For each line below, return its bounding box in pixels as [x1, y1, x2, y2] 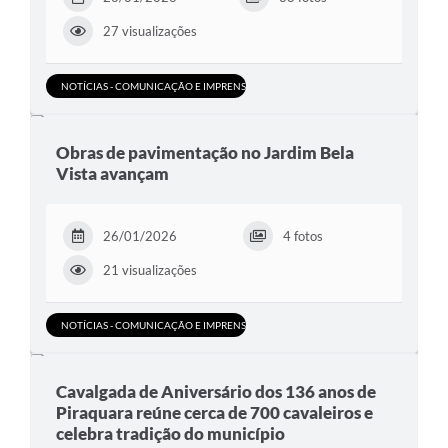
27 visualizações [103, 23, 197, 40]
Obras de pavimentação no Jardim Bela [56, 142, 354, 164]
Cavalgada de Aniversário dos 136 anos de [56, 381, 376, 403]
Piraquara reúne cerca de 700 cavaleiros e [56, 402, 373, 424]
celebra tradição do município [56, 423, 285, 445]
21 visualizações [103, 262, 197, 279]
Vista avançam [56, 163, 169, 185]
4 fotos [283, 228, 323, 245]
